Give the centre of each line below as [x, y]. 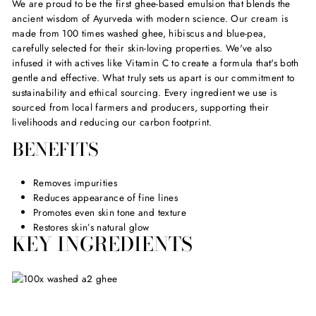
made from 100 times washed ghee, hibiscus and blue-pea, [139, 33]
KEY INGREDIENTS [102, 244]
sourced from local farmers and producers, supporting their [141, 107]
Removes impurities [75, 182]
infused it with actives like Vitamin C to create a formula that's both [156, 62]
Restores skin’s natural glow [91, 227]
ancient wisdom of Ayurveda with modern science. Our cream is [150, 18]
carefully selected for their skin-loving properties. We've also [142, 48]
